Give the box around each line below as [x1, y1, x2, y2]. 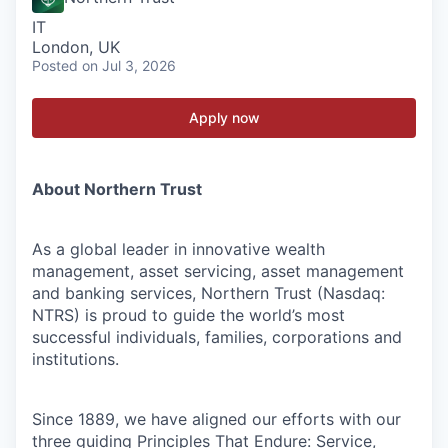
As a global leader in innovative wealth [32, 239, 325, 259]
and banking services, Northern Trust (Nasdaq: [32, 283, 385, 303]
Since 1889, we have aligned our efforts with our [32, 409, 401, 429]
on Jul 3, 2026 [82, 57, 176, 74]
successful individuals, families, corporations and [32, 327, 402, 347]
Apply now [188, 109, 260, 126]
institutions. [32, 349, 119, 369]
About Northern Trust [32, 179, 202, 199]
